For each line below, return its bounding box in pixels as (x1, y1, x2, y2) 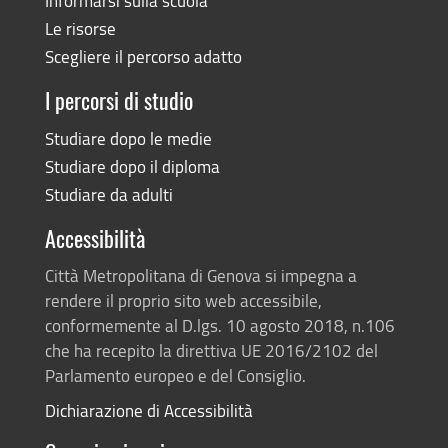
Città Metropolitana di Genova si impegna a (44, 263, 357, 287)
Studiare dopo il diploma (44, 154, 220, 178)
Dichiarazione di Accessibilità (44, 398, 253, 422)
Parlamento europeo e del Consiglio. (44, 363, 306, 387)
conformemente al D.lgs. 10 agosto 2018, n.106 (44, 313, 395, 337)
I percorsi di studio (44, 91, 193, 114)
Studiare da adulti (44, 182, 173, 206)
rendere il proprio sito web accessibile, (44, 288, 322, 312)
